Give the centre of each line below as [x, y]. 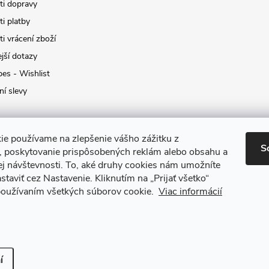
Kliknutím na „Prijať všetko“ [152, 178]
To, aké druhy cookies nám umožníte [143, 165]
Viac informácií [190, 192]
